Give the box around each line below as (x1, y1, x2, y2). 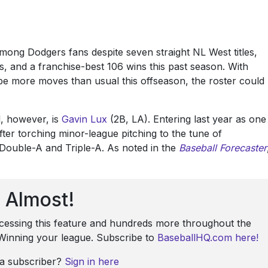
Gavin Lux (62, 112, 107, 125)
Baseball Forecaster (179, 141, 267, 154)
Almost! (5, 187, 75, 211)
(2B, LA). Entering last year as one (107, 112, 266, 125)
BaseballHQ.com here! (157, 231, 259, 243)
